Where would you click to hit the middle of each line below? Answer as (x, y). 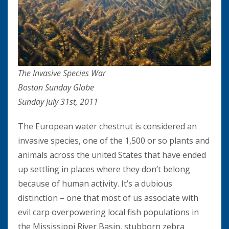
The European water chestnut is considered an (107, 127)
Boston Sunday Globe (56, 88)
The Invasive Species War (62, 73)
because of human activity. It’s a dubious (95, 184)
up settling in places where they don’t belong (104, 169)
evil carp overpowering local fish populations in (108, 212)
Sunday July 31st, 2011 (58, 102)
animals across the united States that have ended (112, 155)
